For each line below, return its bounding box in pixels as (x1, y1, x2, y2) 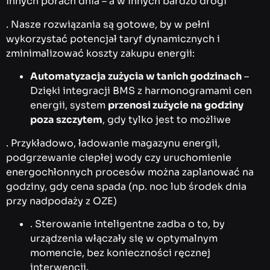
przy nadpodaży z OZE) (6, 194, 117, 207)
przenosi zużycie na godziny (108, 99, 243, 112)
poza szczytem (30, 113, 102, 127)
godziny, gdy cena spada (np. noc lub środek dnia (6, 180, 246, 193)
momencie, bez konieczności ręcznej (30, 246, 210, 260)
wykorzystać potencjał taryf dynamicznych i (6, 32, 220, 45)
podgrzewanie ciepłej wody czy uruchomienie (6, 151, 231, 164)
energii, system (30, 99, 108, 112)
